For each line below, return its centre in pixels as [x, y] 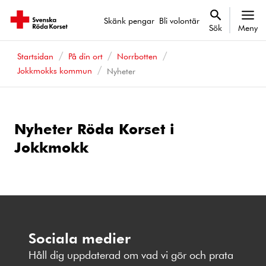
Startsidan [35, 56]
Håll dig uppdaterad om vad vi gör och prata [131, 254]
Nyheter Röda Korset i [94, 128]
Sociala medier [80, 237]
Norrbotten [137, 56]
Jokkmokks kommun [54, 70]
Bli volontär [179, 20]
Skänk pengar [129, 20]
